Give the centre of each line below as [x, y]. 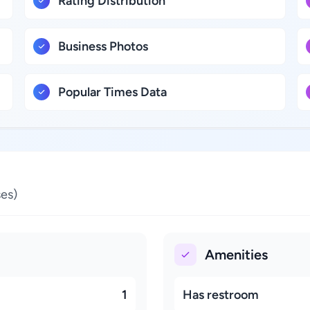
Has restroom [221, 295]
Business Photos [103, 46]
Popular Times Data [113, 92]
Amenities [236, 255]
